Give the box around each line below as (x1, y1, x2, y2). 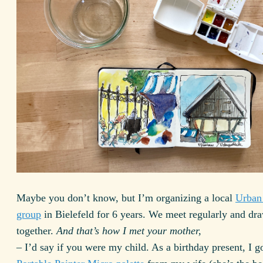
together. (16, 224, 56, 237)
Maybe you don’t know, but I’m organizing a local (16, 191, 235, 204)
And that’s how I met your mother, (56, 224, 201, 237)
